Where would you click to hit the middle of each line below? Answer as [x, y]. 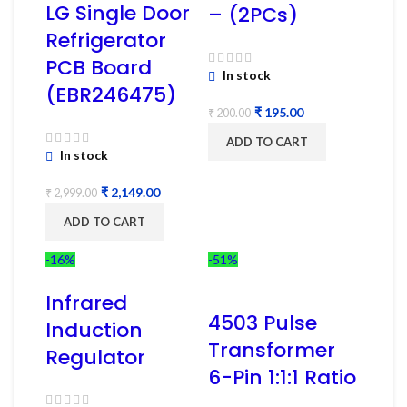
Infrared [86, 303]
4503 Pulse [263, 323]
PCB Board [99, 67]
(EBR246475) [111, 94]
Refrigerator [106, 40]
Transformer [272, 350]
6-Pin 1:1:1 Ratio [282, 377]
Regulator [95, 357]
